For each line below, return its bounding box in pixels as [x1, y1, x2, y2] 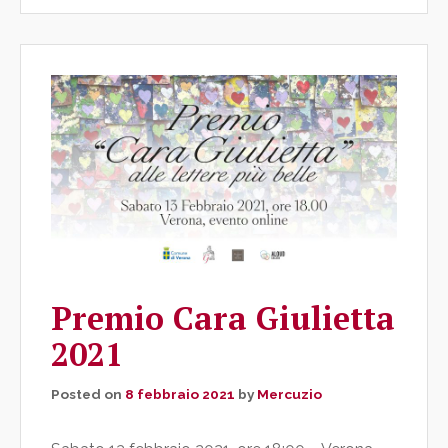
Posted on [51, 385, 125, 402]
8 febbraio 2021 [125, 385, 235, 402]
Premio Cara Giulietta [51, 296, 395, 339]
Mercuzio [257, 385, 322, 402]
